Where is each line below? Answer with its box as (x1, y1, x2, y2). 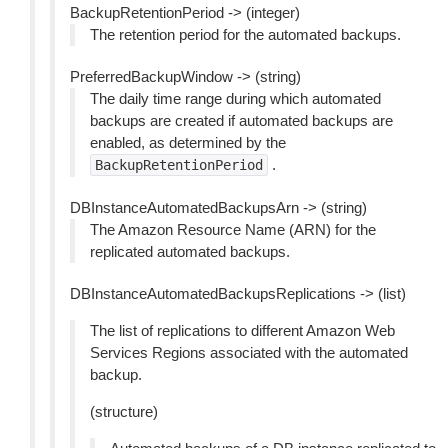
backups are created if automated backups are (90, 112, 393, 129)
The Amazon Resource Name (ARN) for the (90, 221, 376, 238)
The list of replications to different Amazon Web (90, 322, 395, 339)
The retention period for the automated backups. (90, 26, 401, 43)
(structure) (90, 403, 158, 420)
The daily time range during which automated (90, 90, 381, 107)
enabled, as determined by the (90, 134, 286, 151)
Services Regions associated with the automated (90, 344, 408, 361)
